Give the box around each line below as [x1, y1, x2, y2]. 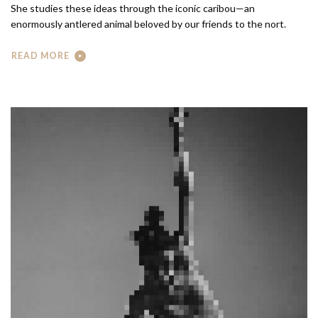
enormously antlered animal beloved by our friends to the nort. [11, 18, 286, 31]
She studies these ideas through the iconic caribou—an [11, 2, 255, 15]
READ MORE [11, 50, 70, 61]
